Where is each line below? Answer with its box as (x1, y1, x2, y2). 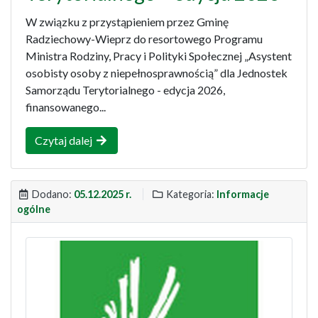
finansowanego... (26, 100, 106, 114)
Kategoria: (164, 188, 216, 201)
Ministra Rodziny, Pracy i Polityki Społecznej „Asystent (26, 49, 292, 63)
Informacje (216, 188, 269, 201)
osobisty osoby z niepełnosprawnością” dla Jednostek (26, 66, 287, 80)
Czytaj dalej (35, 133, 94, 148)
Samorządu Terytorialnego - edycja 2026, (26, 83, 225, 97)
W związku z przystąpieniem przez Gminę (26, 15, 229, 29)
